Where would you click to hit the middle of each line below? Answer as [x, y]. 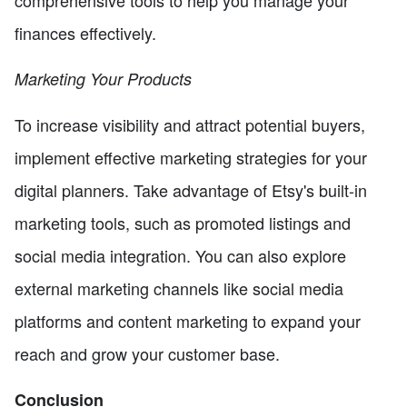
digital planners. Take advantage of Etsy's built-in [191, 189]
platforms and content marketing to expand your [188, 320]
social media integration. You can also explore [180, 255]
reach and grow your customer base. [147, 353]
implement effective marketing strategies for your [191, 157]
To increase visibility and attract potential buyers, [190, 124]
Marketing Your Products [103, 78]
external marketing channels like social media [179, 288]
